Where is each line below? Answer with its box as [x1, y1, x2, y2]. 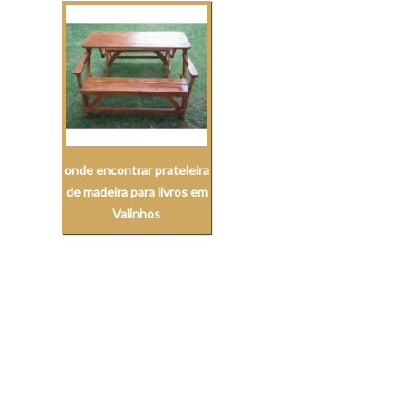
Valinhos [112, 206, 161, 222]
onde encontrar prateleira [63, 162, 209, 179]
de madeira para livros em [65, 184, 208, 200]
